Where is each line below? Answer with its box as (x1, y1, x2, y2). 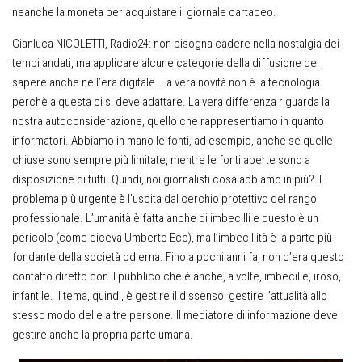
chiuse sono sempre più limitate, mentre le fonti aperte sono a (12, 153, 310, 167)
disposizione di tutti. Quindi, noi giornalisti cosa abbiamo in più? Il (12, 172, 322, 187)
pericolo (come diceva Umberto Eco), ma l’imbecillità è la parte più (12, 230, 332, 245)
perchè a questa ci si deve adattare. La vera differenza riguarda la (12, 95, 330, 109)
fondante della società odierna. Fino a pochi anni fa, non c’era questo (12, 250, 344, 264)
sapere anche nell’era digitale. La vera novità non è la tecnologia (12, 75, 320, 90)
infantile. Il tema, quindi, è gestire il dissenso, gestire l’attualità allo (12, 288, 327, 303)
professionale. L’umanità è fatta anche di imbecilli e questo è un (12, 211, 318, 225)
